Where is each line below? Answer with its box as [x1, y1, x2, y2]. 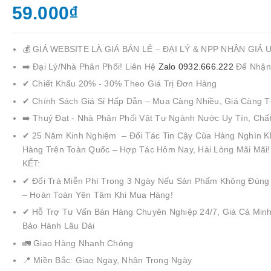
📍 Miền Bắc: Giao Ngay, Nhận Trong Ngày [22, 255, 192, 266]
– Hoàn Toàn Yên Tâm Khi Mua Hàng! [22, 189, 173, 200]
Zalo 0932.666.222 [158, 61, 237, 71]
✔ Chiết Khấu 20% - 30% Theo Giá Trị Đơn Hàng [22, 79, 217, 89]
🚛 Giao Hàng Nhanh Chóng [22, 238, 134, 248]
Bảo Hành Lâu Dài [22, 221, 95, 231]
